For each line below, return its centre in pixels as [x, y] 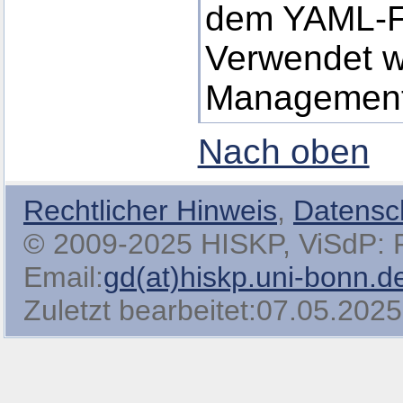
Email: [63, 277]
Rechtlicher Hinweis [150, 210]
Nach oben [283, 152]
